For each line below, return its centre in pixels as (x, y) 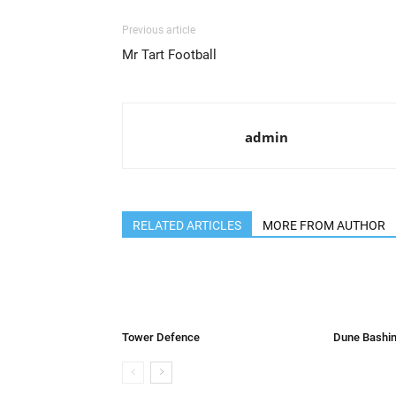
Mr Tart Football (169, 55)
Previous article (159, 30)
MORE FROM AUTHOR (324, 225)
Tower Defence (161, 337)
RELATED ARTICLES (187, 225)
